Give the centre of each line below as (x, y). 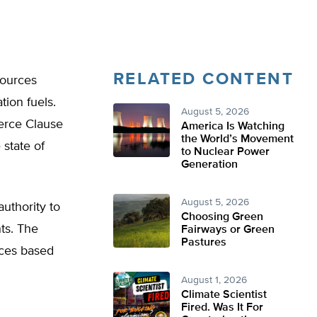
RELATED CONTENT (203, 79)
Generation (209, 165)
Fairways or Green (228, 230)
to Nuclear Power (225, 152)
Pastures (204, 243)
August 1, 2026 (214, 280)
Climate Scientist (224, 295)
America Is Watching (233, 127)
